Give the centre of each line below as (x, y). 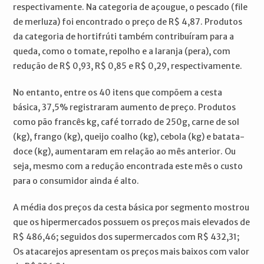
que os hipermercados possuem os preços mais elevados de (132, 222)
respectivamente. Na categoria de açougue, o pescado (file (131, 7)
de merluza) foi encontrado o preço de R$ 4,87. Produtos (128, 22)
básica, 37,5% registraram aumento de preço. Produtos (125, 107)
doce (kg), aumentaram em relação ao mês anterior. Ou (125, 151)
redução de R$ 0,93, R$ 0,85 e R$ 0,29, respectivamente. (128, 66)
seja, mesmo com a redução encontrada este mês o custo (128, 166)
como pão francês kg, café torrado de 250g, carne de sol (126, 122)
